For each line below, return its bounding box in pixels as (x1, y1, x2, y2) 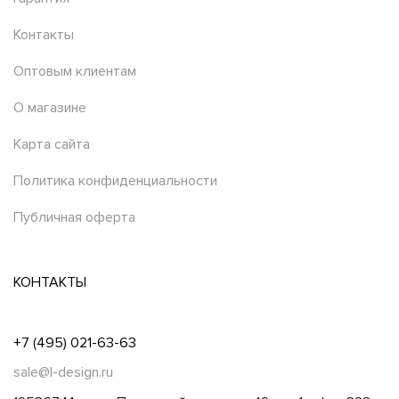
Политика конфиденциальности (13, 171, 217, 190)
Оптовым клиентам (13, 61, 136, 80)
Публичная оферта (13, 208, 135, 226)
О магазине (13, 98, 86, 117)
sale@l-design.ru (13, 362, 113, 381)
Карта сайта (13, 134, 90, 153)
